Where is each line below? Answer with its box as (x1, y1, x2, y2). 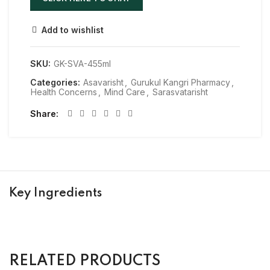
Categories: (30, 77, 83, 88)
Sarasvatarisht (152, 87, 208, 98)
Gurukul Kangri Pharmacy (131, 77, 230, 88)
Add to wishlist (42, 25, 104, 36)
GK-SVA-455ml (54, 58, 111, 69)
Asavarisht (83, 77, 124, 88)
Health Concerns (31, 87, 97, 98)
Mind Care (104, 87, 145, 98)
